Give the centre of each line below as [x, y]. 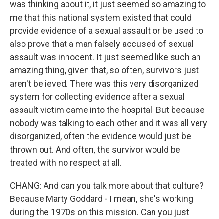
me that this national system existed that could [101, 17]
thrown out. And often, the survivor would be [95, 149]
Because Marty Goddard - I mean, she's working [101, 199]
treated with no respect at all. [66, 163]
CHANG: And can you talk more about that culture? [107, 186]
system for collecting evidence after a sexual [97, 97]
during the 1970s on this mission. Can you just [99, 212]
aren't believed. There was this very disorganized [104, 83]
